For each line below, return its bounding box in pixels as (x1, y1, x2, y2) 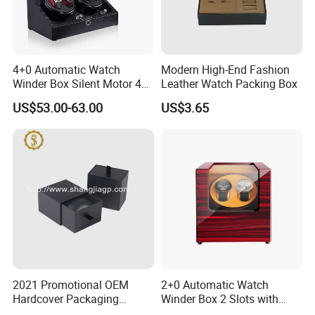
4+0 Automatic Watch (13, 62, 121, 78)
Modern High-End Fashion (160, 62, 290, 78)
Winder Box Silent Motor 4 (13, 76, 142, 92)
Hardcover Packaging (13, 290, 120, 307)
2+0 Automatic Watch (160, 276, 269, 292)
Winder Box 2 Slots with (160, 290, 278, 307)
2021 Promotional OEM (13, 276, 129, 292)
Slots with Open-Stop (13, 90, 117, 106)
